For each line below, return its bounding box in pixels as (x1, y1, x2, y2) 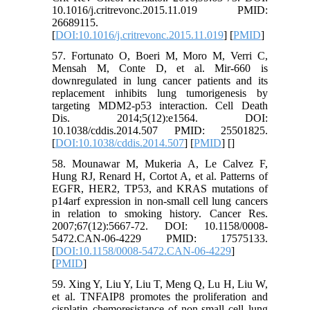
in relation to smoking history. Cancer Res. (52, 207, 268, 219)
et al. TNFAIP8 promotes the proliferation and (52, 290, 268, 302)
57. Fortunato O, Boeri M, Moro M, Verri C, (52, 49, 268, 62)
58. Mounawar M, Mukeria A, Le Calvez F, (52, 157, 268, 170)
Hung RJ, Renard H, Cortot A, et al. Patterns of (52, 170, 268, 182)
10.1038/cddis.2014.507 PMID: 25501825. (52, 124, 268, 136)
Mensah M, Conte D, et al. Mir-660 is (52, 62, 268, 74)
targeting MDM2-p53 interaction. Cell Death (52, 99, 268, 111)
